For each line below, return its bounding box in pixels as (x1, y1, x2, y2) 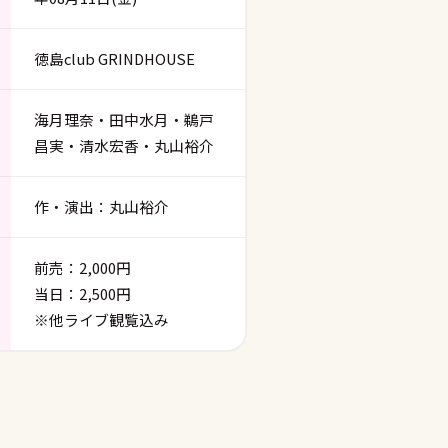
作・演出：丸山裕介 (33, 196, 169, 217)
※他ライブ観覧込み (33, 309, 169, 330)
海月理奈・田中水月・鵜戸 (33, 109, 214, 130)
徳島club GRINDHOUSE (33, 48, 195, 69)
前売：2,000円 (33, 257, 131, 278)
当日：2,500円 (33, 283, 131, 304)
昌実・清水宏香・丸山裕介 (33, 135, 214, 156)
